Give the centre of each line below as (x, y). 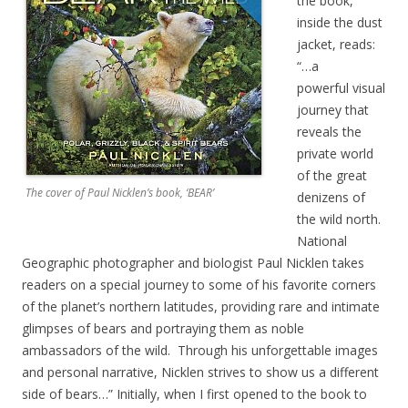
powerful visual (341, 87)
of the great (332, 175)
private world (335, 153)
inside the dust (340, 22)
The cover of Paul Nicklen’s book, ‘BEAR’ (120, 192)
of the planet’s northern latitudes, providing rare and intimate (201, 306)
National (322, 240)
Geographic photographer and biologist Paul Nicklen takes (193, 262)
